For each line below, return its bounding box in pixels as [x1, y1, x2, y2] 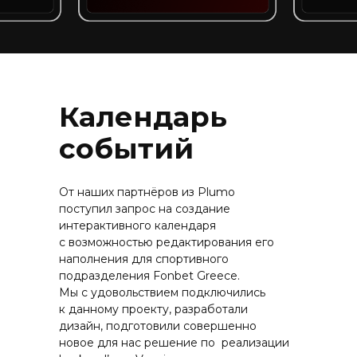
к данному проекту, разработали [59, 302, 248, 316]
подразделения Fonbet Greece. [59, 269, 240, 283]
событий [59, 131, 194, 166]
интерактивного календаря [59, 218, 216, 233]
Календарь [59, 100, 227, 134]
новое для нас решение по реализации [59, 335, 289, 350]
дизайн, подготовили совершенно [59, 319, 257, 333]
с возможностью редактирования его [59, 235, 277, 249]
